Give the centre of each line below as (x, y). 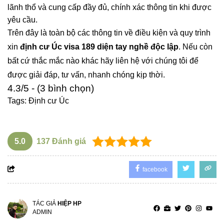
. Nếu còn (195, 47)
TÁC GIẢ (45, 203)
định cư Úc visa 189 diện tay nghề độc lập (99, 47)
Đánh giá (68, 141)
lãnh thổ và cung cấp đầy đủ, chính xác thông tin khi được (109, 7)
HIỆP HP (69, 203)
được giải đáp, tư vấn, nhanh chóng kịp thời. (86, 75)
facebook (154, 169)
